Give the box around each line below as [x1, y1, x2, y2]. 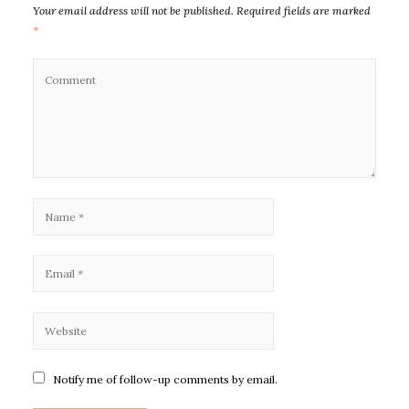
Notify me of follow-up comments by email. [53, 372, 278, 386]
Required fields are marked [236, 3, 371, 17]
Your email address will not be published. [33, 3, 234, 17]
